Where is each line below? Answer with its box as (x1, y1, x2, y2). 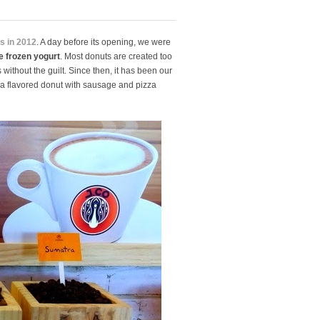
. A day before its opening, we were (36, 37, 171, 47)
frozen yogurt (6, 51, 60, 61)
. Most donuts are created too (60, 51, 172, 61)
